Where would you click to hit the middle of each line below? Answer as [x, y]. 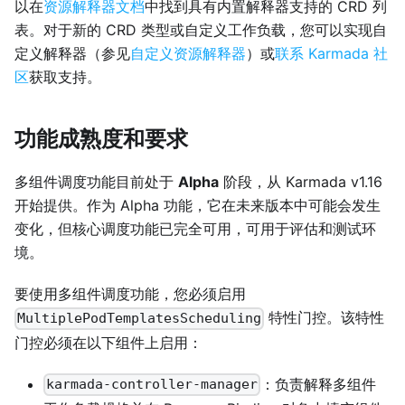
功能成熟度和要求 [101, 138]
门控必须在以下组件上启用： [108, 342]
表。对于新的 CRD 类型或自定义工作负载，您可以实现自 [201, 30]
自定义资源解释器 [188, 54]
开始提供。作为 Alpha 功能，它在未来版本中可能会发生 [198, 206]
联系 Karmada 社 [331, 54]
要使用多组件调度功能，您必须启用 [130, 294]
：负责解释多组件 [319, 384]
